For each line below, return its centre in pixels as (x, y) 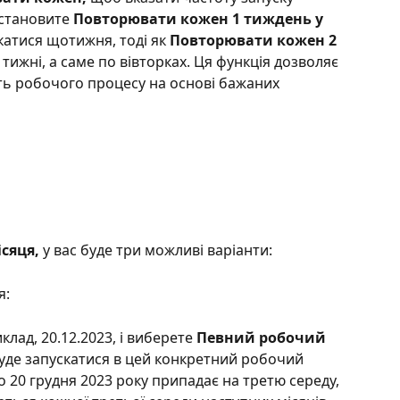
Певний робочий (263, 337)
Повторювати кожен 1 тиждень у (200, 19)
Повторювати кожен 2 (255, 41)
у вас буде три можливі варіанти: (158, 250)
